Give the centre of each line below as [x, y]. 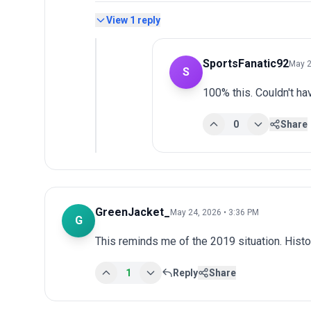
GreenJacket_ [133, 212]
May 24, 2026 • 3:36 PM [215, 212]
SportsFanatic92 [246, 63]
